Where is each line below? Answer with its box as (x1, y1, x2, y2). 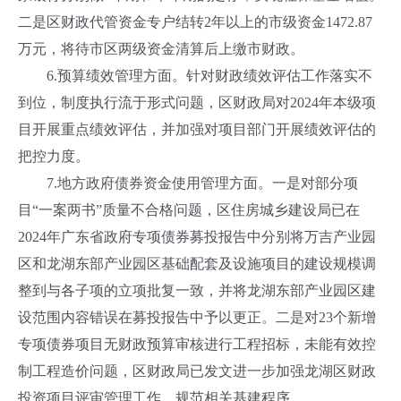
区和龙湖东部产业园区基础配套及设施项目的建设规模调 (18, 256, 376, 271)
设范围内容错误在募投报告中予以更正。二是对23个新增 (18, 310, 376, 325)
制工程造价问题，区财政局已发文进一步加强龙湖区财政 (18, 363, 376, 379)
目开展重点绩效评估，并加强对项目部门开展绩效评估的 (18, 122, 376, 137)
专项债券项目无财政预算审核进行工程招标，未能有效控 (18, 337, 376, 352)
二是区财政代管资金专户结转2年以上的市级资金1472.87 (18, 14, 372, 30)
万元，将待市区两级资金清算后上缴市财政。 (18, 41, 304, 56)
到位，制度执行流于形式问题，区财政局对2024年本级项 (18, 95, 376, 110)
